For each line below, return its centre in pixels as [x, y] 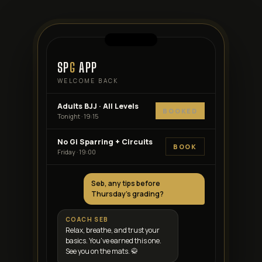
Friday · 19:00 [77, 151]
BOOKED [180, 111]
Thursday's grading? [128, 194]
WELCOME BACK [88, 80]
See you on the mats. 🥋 [102, 251]
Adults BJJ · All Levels [98, 106]
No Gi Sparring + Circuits [105, 142]
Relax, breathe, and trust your [113, 230]
